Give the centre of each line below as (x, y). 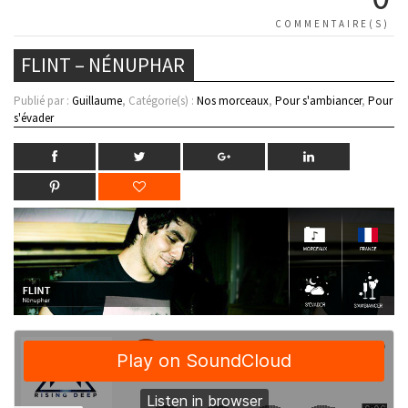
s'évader (34, 118)
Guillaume (97, 101)
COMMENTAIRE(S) (332, 24)
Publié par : (43, 101)
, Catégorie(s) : (159, 101)
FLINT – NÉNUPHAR (103, 65)
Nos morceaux (233, 101)
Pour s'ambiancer (318, 101)
